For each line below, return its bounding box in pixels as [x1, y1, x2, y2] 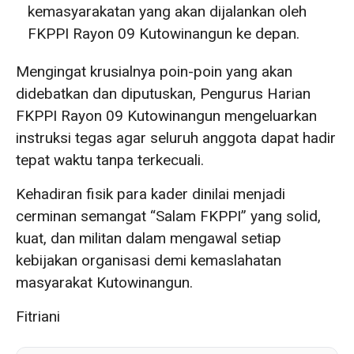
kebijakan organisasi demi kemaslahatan [16, 250, 281, 269]
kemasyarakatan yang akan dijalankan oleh [28, 2, 307, 21]
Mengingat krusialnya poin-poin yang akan [16, 62, 292, 81]
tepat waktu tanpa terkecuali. [16, 150, 204, 169]
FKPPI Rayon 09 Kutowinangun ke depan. [28, 24, 299, 43]
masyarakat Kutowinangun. [16, 273, 193, 292]
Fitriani [16, 307, 60, 326]
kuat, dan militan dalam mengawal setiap [16, 228, 281, 247]
